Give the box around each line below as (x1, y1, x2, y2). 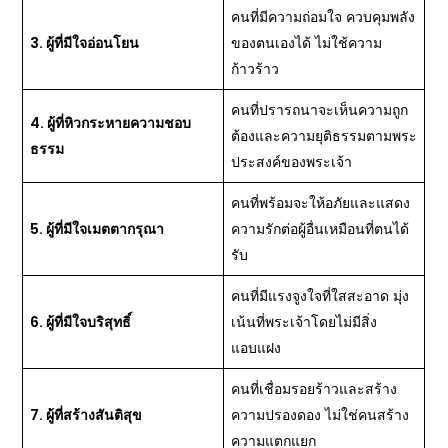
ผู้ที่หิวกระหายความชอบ (47, 113, 192, 133)
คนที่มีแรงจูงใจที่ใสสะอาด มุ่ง (231, 286, 410, 306)
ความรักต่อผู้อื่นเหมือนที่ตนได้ (231, 219, 410, 239)
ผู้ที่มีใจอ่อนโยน (46, 33, 140, 53)
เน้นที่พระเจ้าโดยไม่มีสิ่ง (231, 312, 378, 332)
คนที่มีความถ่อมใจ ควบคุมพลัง (231, 7, 416, 27)
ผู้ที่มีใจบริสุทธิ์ (46, 312, 132, 332)
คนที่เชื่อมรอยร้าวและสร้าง (231, 379, 398, 399)
